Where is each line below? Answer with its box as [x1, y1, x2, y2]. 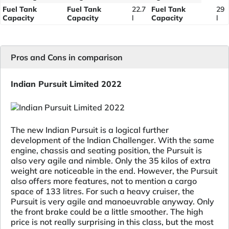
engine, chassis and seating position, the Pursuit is [11, 145, 202, 155]
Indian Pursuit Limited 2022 [11, 78, 122, 89]
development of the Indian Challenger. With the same [11, 134, 214, 145]
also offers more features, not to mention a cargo [11, 175, 197, 186]
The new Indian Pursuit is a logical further [11, 124, 169, 135]
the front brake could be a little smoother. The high [11, 206, 203, 217]
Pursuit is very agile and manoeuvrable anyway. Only [11, 196, 214, 207]
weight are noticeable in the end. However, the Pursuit [11, 165, 218, 176]
